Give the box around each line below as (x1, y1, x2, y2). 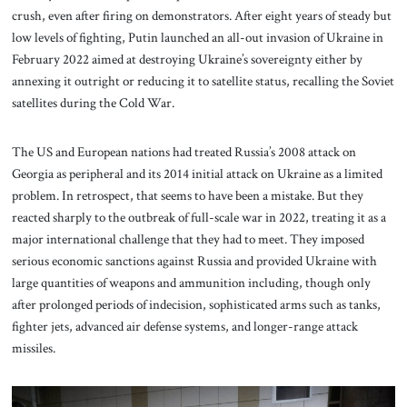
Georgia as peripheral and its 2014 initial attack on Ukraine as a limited (11, 164, 382, 183)
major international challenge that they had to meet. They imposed (11, 229, 364, 248)
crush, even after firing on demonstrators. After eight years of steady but (11, 6, 392, 25)
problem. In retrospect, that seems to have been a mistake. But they (11, 185, 363, 204)
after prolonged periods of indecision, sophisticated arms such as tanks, (11, 294, 381, 313)
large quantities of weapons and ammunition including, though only (11, 273, 371, 292)
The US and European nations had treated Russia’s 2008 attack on (11, 142, 356, 161)
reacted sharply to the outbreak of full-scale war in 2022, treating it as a (11, 207, 386, 226)
